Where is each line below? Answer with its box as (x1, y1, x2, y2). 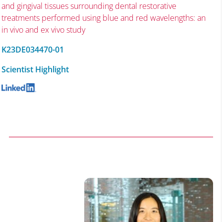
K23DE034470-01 (1, 44, 64, 55)
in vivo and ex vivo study (1, 24, 85, 36)
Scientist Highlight (1, 64, 69, 75)
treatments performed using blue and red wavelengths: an (1, 12, 206, 24)
